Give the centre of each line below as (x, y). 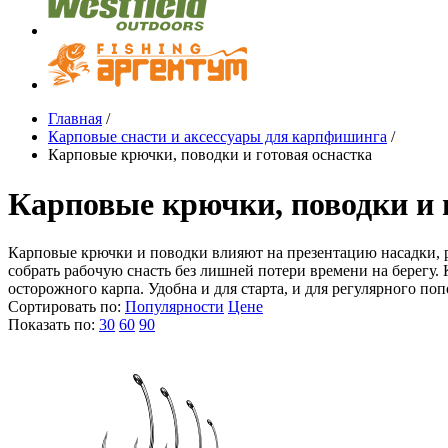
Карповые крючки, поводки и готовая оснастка (210, 155)
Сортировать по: (64, 307)
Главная (75, 119)
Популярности (174, 307)
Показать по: (51, 325)
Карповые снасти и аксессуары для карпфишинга (217, 137)
